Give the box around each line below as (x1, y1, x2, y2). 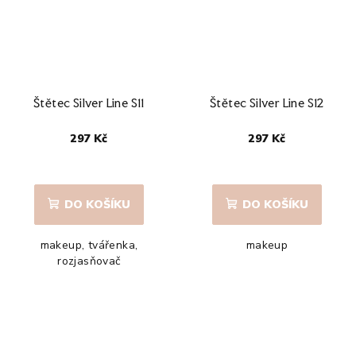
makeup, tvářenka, (40, 237, 138, 253)
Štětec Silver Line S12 (210, 95, 324, 110)
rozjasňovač (57, 253, 121, 269)
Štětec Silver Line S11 (33, 95, 145, 110)
